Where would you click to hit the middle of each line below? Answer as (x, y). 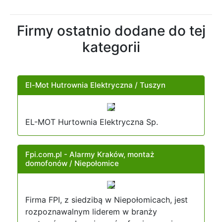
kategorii (111, 47)
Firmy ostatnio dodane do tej (111, 31)
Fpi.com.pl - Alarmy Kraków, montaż (90, 154)
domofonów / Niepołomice (72, 163)
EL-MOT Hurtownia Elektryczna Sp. (92, 122)
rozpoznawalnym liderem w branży (91, 212)
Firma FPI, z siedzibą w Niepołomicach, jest (107, 200)
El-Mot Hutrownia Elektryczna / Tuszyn (95, 85)
